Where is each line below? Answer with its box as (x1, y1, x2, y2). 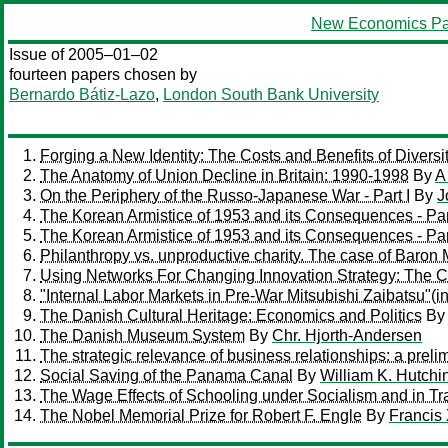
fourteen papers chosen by (9, 66, 197, 83)
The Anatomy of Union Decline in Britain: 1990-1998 (40, 167, 409, 184)
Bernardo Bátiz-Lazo (9, 86, 155, 103)
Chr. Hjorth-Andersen (272, 327, 422, 344)
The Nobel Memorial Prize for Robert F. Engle (40, 407, 362, 424)
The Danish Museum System (40, 327, 245, 344)
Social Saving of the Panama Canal (40, 367, 293, 384)
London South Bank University (163, 86, 379, 103)
